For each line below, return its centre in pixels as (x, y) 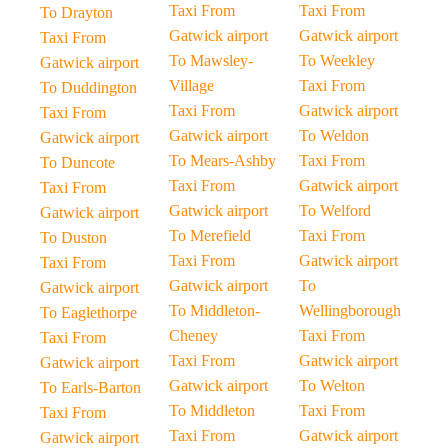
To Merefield (210, 235)
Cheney (194, 335)
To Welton (331, 385)
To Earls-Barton (90, 387)
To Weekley (336, 60)
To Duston (73, 237)
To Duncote (77, 162)
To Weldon (333, 135)
